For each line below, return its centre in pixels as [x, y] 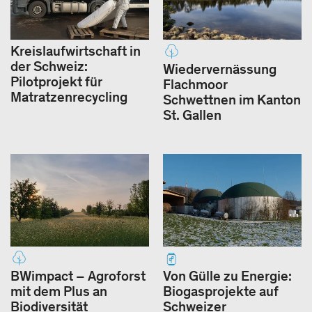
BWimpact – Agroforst [78, 276]
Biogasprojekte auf [221, 291]
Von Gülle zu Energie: [227, 276]
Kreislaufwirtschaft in [76, 51]
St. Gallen [192, 115]
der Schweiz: [49, 67]
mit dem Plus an [59, 291]
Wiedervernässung [220, 69]
